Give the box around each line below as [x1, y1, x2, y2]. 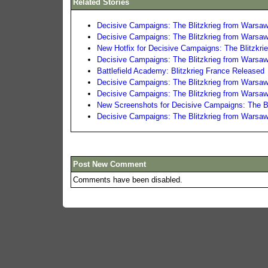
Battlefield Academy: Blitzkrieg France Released [97, 66, 265, 75]
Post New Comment [73, 159, 147, 169]
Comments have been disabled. [73, 175, 183, 184]
